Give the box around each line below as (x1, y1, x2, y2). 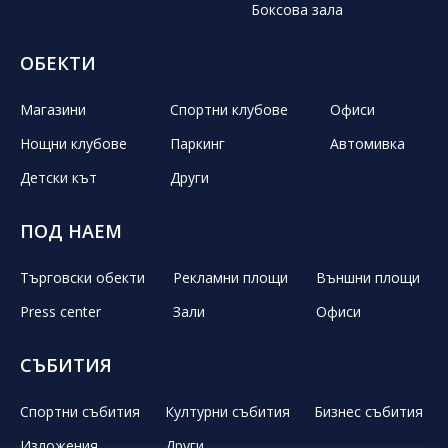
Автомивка (330, 133, 406, 153)
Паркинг (169, 133, 225, 153)
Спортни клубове (169, 99, 288, 119)
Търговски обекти (20, 267, 145, 287)
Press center (20, 301, 101, 321)
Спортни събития (20, 401, 140, 421)
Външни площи (316, 267, 420, 287)
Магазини (20, 99, 86, 119)
